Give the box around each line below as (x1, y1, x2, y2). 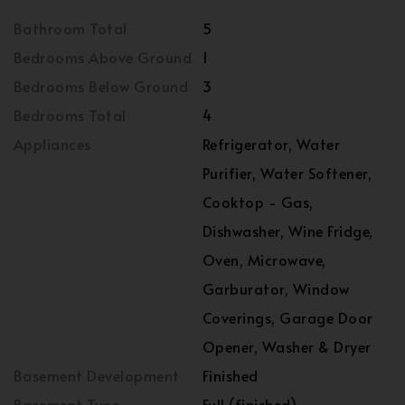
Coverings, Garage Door (202, 307, 373, 328)
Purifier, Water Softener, (202, 163, 372, 184)
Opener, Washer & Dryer (202, 336, 372, 357)
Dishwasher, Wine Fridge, (202, 221, 373, 241)
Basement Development (14, 365, 180, 386)
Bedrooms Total (14, 105, 127, 126)
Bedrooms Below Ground (14, 76, 189, 97)
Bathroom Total (14, 18, 127, 39)
